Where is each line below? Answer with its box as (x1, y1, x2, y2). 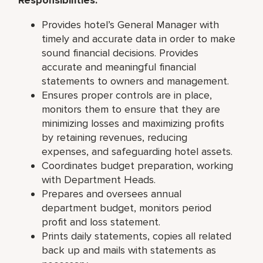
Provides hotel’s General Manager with (42, 18, 220, 31)
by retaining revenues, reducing (42, 130, 188, 144)
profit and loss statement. (42, 215, 161, 228)
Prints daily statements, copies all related (42, 229, 232, 242)
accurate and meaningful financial (42, 60, 197, 73)
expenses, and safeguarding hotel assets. (42, 144, 233, 158)
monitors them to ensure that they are (42, 102, 221, 116)
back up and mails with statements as (42, 243, 217, 257)
